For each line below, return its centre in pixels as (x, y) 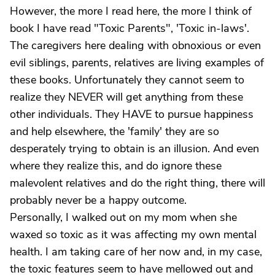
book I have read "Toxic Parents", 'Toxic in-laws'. (130, 28)
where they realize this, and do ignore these (116, 166)
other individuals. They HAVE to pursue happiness (132, 114)
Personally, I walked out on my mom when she (123, 217)
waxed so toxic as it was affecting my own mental (133, 234)
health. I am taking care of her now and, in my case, (136, 252)
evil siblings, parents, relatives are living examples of (137, 63)
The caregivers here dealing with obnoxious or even (135, 45)
